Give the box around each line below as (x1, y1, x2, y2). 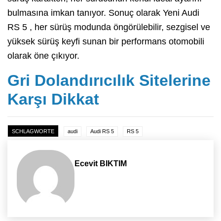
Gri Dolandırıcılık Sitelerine (7, 72, 211, 90)
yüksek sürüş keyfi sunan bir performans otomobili (7, 37, 204, 47)
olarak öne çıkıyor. (7, 51, 79, 61)
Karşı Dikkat (7, 90, 99, 109)
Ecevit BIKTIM (74, 159, 127, 168)
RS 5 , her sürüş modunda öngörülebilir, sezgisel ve (7, 22, 210, 33)
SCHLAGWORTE (12, 128, 54, 135)
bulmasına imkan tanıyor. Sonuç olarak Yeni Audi (7, 8, 199, 18)
